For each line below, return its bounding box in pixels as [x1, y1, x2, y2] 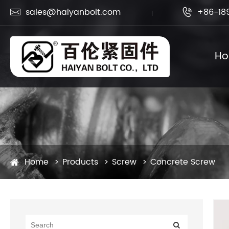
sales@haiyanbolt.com [26, 6, 121, 19]
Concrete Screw [150, 155, 215, 169]
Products [62, 155, 98, 169]
